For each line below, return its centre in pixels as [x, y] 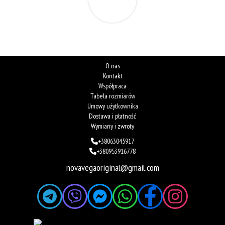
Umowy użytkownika [113, 106]
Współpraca [113, 86]
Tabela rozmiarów [113, 96]
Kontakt [113, 76]
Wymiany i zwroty [113, 126]
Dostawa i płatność [113, 116]
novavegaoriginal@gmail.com [113, 167]
